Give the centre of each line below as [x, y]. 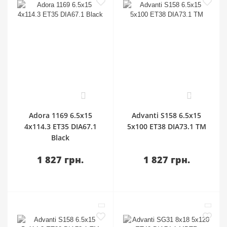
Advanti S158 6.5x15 [166, 115]
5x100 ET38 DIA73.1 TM [166, 126]
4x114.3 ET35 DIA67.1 [60, 126]
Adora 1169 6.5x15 [60, 115]
